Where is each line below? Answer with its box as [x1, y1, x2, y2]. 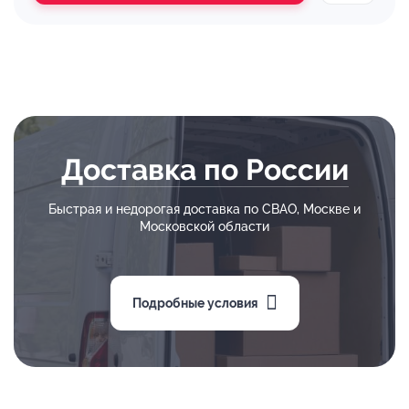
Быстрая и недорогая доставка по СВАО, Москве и [48, 202, 361, 216]
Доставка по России [60, 152, 349, 186]
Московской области [140, 219, 269, 234]
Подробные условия [131, 295, 258, 310]
